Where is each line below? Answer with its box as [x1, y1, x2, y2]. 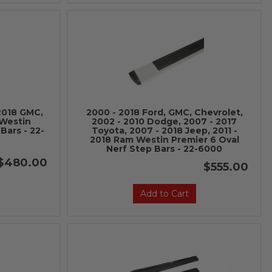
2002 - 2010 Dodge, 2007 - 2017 [92, 116, 237, 127]
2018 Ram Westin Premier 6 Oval [89, 134, 239, 145]
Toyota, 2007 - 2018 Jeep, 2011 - [91, 125, 237, 136]
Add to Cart [140, 188, 189, 199]
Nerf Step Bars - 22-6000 [106, 143, 223, 154]
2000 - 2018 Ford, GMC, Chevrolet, [86, 107, 243, 118]
